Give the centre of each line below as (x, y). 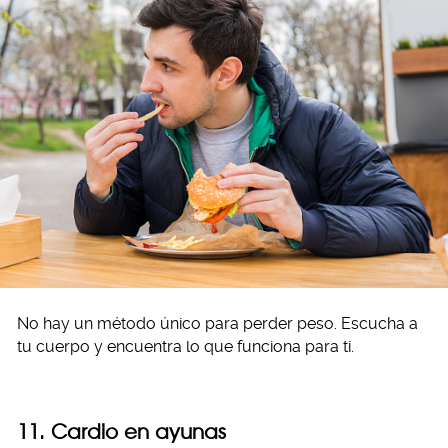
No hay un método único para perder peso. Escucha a (217, 324)
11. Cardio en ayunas (121, 432)
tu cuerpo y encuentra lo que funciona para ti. (185, 347)
